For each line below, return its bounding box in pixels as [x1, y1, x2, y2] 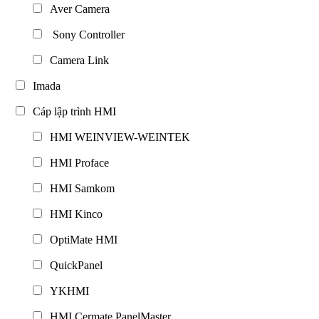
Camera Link [44, 53, 109, 66]
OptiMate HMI [44, 233, 117, 246]
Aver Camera [44, 2, 110, 15]
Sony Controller [44, 28, 125, 41]
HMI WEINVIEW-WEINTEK [44, 130, 190, 143]
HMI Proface [44, 156, 109, 169]
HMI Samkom [44, 182, 115, 194]
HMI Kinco [44, 207, 103, 220]
